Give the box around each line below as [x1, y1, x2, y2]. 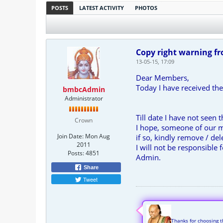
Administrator [64, 94, 103, 103]
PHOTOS [135, 4, 157, 11]
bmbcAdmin [62, 85, 105, 94]
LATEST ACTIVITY [79, 4, 124, 11]
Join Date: [57, 132, 84, 140]
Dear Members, [136, 73, 189, 83]
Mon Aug [85, 132, 110, 140]
